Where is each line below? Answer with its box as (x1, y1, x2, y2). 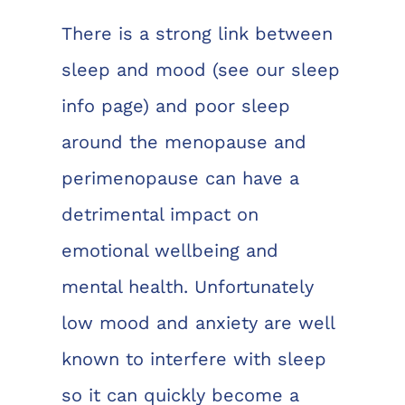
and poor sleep (148, 94, 290, 117)
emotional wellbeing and (61, 239, 278, 261)
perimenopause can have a (61, 166, 299, 189)
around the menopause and (61, 130, 306, 153)
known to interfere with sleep (61, 347, 326, 370)
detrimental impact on (61, 202, 259, 225)
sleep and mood (61, 58, 212, 80)
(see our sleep (212, 58, 340, 80)
